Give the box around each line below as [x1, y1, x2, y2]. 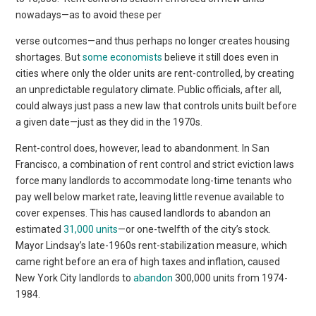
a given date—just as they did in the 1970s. [16, 116, 203, 128]
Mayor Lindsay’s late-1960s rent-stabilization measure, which [16, 239, 288, 251]
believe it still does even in [162, 51, 279, 63]
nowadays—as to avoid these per [16, 8, 162, 20]
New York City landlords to [16, 272, 134, 284]
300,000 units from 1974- [173, 272, 288, 284]
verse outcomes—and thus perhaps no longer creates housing [16, 35, 291, 47]
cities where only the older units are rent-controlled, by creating [16, 67, 295, 79]
